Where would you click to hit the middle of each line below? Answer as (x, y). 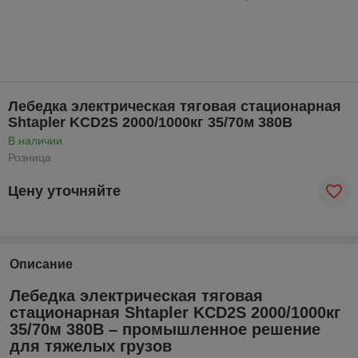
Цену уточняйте (64, 191)
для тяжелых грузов (91, 346)
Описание (41, 264)
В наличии (35, 140)
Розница (30, 157)
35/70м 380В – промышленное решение (165, 329)
